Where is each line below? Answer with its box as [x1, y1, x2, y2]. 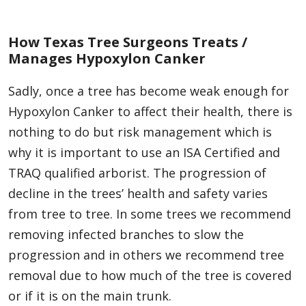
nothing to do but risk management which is [8, 124, 272, 141]
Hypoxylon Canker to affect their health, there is [8, 103, 292, 120]
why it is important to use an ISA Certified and [8, 144, 280, 161]
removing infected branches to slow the [8, 226, 244, 243]
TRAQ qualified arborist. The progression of [8, 165, 266, 182]
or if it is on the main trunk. [8, 288, 175, 305]
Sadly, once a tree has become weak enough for [8, 83, 289, 100]
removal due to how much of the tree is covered [8, 267, 292, 284]
